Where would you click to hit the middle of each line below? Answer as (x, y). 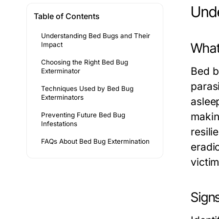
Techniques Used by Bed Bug (87, 89)
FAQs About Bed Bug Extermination (95, 142)
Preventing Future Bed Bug (83, 115)
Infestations (59, 124)
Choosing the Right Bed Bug (85, 62)
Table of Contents (67, 16)
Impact (52, 45)
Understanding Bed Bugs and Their (96, 36)
